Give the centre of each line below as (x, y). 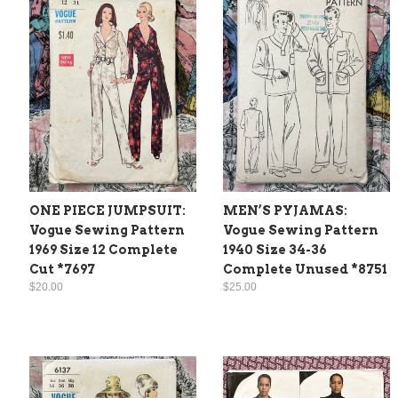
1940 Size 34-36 (275, 249)
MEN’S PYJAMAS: (285, 210)
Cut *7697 (62, 269)
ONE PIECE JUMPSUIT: (107, 210)
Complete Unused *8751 (305, 269)
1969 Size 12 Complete (103, 249)
